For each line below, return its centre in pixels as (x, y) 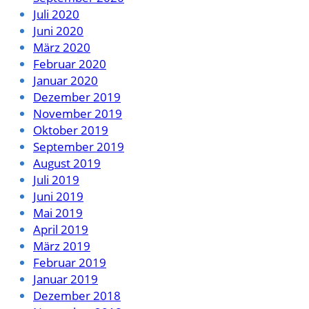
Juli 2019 (56, 179)
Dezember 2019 (77, 97)
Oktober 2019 (71, 130)
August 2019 (67, 163)
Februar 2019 (70, 262)
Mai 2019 (58, 212)
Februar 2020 (70, 63)
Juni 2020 (58, 30)
